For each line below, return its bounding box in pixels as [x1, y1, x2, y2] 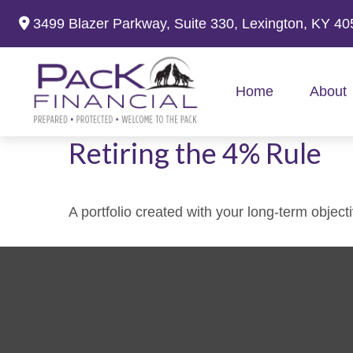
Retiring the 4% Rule [69, 136, 321, 171]
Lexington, [242, 15, 307, 32]
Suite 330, [174, 15, 238, 32]
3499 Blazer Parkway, [33, 15, 174, 32]
